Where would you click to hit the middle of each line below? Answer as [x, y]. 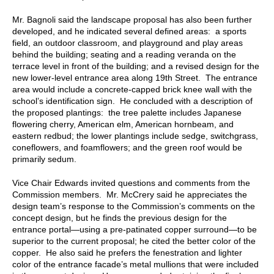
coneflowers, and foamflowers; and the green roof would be [127, 147]
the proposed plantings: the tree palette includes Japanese [127, 112]
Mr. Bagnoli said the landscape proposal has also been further [132, 19]
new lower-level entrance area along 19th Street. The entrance [135, 77]
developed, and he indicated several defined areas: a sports [129, 31]
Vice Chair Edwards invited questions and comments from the [131, 183]
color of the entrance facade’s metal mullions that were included [135, 264]
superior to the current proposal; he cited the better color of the [134, 241]
